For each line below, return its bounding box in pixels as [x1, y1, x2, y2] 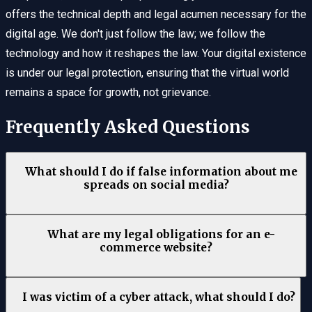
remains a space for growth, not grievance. [6, 86, 211, 100]
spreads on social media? [83, 178, 229, 192]
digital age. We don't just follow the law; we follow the [6, 27, 265, 41]
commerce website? [100, 240, 212, 254]
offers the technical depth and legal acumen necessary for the [6, 8, 306, 22]
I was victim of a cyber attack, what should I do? [22, 290, 295, 304]
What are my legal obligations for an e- [47, 227, 276, 241]
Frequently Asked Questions [6, 116, 250, 139]
